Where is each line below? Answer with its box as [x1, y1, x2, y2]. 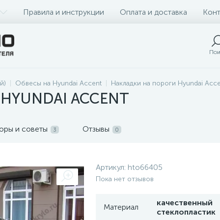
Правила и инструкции [23, 7, 104, 17]
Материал [104, 202, 138, 212]
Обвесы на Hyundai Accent [15, 79, 102, 87]
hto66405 [128, 163, 163, 172]
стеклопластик [157, 207, 216, 217]
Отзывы [82, 124, 110, 134]
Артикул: [96, 163, 128, 172]
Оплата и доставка [120, 7, 187, 17]
